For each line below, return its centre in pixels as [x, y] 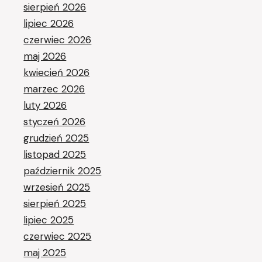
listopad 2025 [55, 154]
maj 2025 [45, 253]
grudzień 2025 [56, 138]
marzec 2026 [54, 89]
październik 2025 [63, 171]
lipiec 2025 [49, 220]
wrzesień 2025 [57, 187]
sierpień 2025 [55, 204]
